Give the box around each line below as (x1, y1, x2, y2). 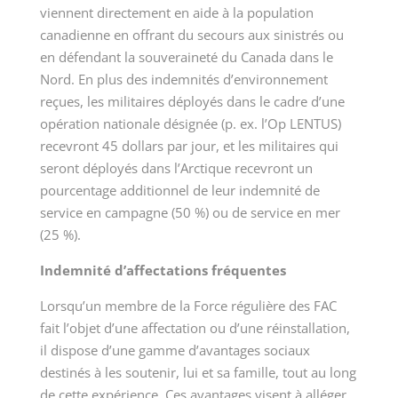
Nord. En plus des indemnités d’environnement (39, 70, 328, 89)
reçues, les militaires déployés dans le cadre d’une (39, 92, 345, 111)
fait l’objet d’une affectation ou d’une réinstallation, (39, 319, 350, 338)
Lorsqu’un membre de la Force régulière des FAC (39, 297, 337, 315)
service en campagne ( (39, 203, 175, 222)
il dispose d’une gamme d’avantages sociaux (39, 341, 310, 360)
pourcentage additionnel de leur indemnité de (39, 181, 320, 200)
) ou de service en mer (204, 203, 340, 222)
